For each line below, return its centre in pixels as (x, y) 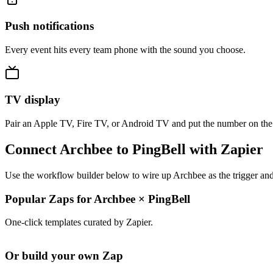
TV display (33, 100)
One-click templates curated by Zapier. (79, 222)
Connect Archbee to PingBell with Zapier (134, 150)
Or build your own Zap (64, 256)
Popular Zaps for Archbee (72, 199)
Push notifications (49, 26)
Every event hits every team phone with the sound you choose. (125, 49)
